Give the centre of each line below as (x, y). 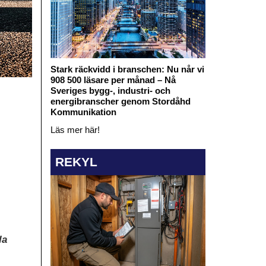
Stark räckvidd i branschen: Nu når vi (127, 69)
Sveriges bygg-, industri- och (110, 90)
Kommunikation (83, 112)
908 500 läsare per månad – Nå (113, 80)
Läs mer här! (75, 129)
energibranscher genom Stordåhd (120, 101)
